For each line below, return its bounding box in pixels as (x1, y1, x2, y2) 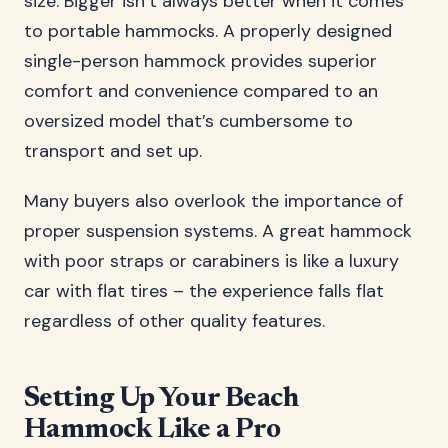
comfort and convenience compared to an (24, 79, 378, 103)
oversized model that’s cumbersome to (24, 109, 353, 133)
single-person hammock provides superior (24, 49, 377, 73)
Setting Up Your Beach (24, 385, 299, 413)
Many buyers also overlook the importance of (24, 189, 403, 213)
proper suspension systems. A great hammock (24, 219, 412, 243)
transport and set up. (24, 139, 202, 163)
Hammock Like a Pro (24, 416, 281, 444)
